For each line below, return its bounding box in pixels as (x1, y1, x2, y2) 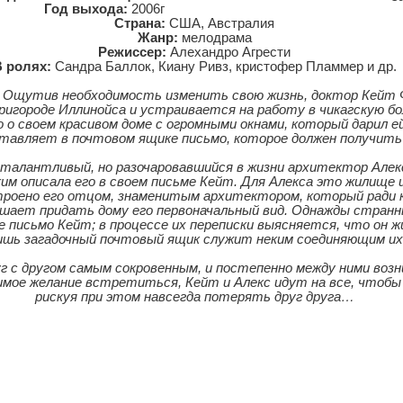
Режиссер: (98, 45, 166, 59)
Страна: (114, 16, 166, 31)
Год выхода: (44, 2, 131, 16)
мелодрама (177, 31, 252, 45)
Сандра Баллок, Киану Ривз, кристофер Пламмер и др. (50, 59, 397, 74)
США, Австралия (166, 16, 274, 31)
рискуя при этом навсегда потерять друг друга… (34, 290, 354, 304)
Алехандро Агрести (166, 45, 291, 59)
